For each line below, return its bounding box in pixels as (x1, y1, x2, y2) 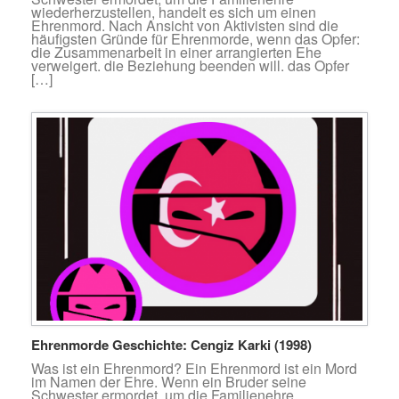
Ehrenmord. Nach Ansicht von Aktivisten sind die (31, 14, 338, 36)
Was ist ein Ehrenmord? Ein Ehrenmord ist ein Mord (31, 357, 357, 379)
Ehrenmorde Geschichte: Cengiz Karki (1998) (31, 334, 312, 354)
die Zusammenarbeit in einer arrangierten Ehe (31, 41, 322, 62)
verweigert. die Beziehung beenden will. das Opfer (31, 54, 349, 76)
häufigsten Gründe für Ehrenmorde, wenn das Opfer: (31, 28, 360, 49)
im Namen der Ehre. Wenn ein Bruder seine (31, 370, 306, 392)
